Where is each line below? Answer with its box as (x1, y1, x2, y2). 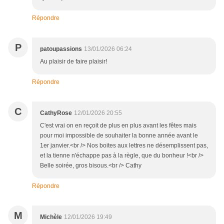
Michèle (40, 213, 62, 221)
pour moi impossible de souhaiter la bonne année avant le (40, 132, 198, 139)
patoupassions (40, 45, 82, 53)
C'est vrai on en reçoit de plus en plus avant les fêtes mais (40, 122, 196, 129)
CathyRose (40, 109, 72, 117)
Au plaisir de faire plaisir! (40, 58, 107, 65)
